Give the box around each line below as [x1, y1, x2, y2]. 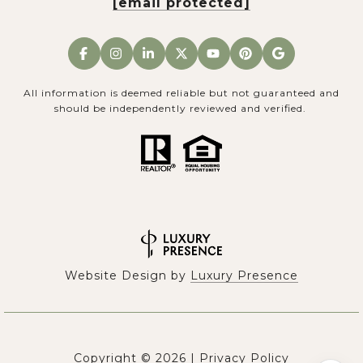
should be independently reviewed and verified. [53, 101, 310, 114]
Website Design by [65, 268, 190, 284]
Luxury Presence [190, 268, 298, 284]
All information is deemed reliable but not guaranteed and [23, 86, 340, 99]
